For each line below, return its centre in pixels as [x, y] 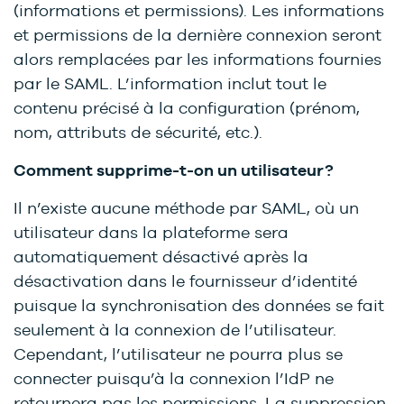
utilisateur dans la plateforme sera [151, 233]
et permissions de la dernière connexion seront [197, 35]
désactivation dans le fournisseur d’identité [185, 281]
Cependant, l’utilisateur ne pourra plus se [178, 354]
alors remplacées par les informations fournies [197, 60]
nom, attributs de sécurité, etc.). [138, 133]
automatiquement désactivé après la [161, 257]
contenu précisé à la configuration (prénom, [187, 108]
